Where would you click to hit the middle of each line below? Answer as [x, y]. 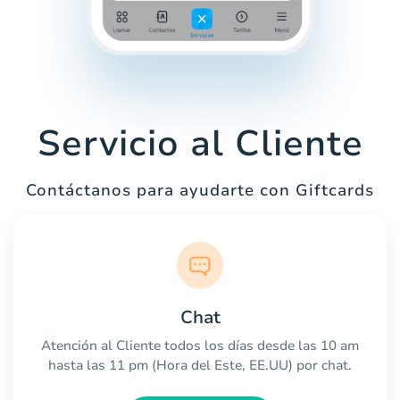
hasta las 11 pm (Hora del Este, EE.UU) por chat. [200, 365]
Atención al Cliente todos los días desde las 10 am [200, 345]
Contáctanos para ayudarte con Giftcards [200, 191]
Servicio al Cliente [200, 144]
